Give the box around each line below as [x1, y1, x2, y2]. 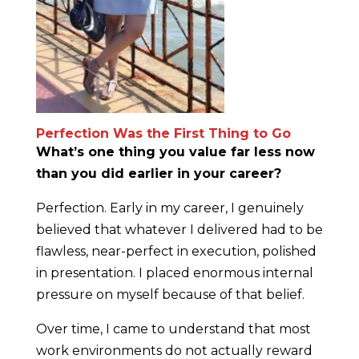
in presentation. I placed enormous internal [35, 264, 313, 280]
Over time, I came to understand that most [35, 321, 311, 337]
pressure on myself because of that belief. [35, 286, 308, 302]
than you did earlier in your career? [35, 165, 281, 181]
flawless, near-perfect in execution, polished [35, 243, 317, 259]
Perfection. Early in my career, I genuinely [35, 200, 304, 216]
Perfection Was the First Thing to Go [35, 125, 291, 141]
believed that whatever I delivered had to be [35, 221, 323, 237]
